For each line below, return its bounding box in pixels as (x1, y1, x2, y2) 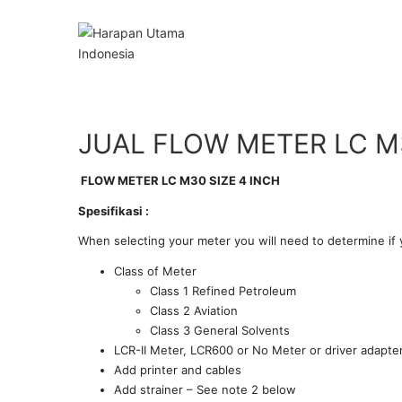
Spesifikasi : (78, 203, 149, 218)
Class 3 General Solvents (150, 322, 290, 337)
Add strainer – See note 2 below (114, 381, 296, 397)
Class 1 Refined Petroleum (150, 283, 296, 298)
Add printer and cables (114, 362, 241, 377)
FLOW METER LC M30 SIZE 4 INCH (78, 173, 280, 188)
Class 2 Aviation (150, 302, 238, 318)
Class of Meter (114, 263, 197, 278)
